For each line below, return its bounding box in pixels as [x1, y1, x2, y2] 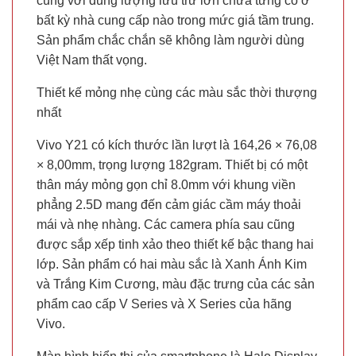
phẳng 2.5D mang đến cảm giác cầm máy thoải [37, 198, 301, 212]
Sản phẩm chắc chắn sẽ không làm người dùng [37, 33, 304, 48]
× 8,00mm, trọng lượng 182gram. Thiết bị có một [37, 158, 308, 172]
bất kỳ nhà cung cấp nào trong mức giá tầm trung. [37, 14, 314, 28]
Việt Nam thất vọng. [37, 53, 147, 68]
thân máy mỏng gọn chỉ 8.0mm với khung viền [37, 178, 296, 192]
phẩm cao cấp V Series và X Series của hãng [37, 297, 292, 311]
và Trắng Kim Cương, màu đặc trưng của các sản [37, 277, 315, 292]
